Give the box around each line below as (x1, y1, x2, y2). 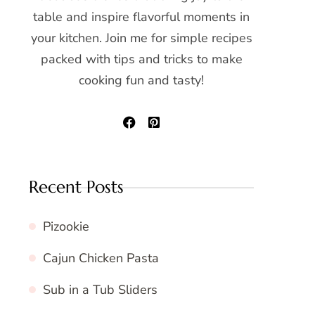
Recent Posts (29, 176, 124, 198)
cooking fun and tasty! (79, 71, 204, 89)
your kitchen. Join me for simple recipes (30, 29, 252, 46)
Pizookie (43, 217, 89, 235)
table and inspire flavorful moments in (33, 8, 250, 25)
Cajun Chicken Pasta (43, 249, 159, 266)
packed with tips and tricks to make (40, 50, 243, 67)
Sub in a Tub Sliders (43, 281, 157, 298)
